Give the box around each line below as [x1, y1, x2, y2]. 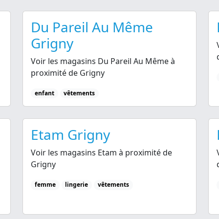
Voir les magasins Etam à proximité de [31, 147, 172, 158]
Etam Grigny [31, 125, 110, 144]
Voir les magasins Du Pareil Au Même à [31, 56, 175, 67]
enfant [34, 89, 54, 98]
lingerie [65, 180, 88, 189]
